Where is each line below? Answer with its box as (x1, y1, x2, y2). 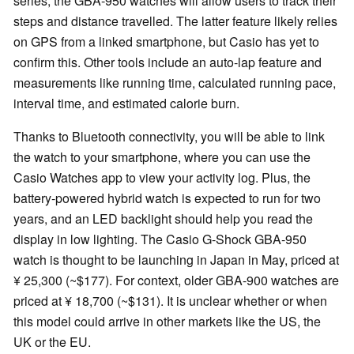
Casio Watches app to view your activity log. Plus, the (13, 168, 311, 187)
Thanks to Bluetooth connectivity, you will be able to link (13, 127, 325, 146)
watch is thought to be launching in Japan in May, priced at (13, 250, 339, 269)
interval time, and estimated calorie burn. (13, 94, 239, 113)
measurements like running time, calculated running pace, (13, 73, 336, 92)
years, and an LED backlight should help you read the (13, 209, 313, 228)
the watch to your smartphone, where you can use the (13, 148, 311, 167)
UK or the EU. (13, 333, 91, 352)
